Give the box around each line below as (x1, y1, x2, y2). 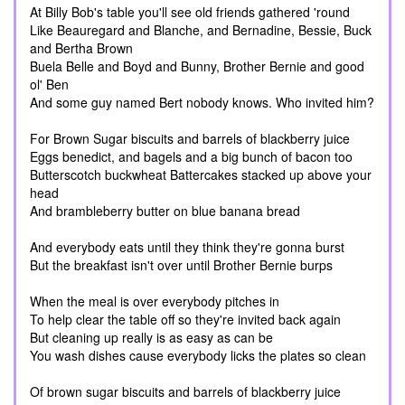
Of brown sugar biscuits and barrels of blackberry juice (30, 382, 341, 400)
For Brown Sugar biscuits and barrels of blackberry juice (30, 129, 350, 147)
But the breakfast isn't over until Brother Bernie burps (30, 256, 333, 274)
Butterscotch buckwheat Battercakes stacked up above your (30, 165, 372, 184)
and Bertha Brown (30, 39, 133, 57)
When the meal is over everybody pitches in (30, 292, 279, 310)
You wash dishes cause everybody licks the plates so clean (30, 346, 366, 364)
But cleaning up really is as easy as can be (30, 328, 273, 346)
